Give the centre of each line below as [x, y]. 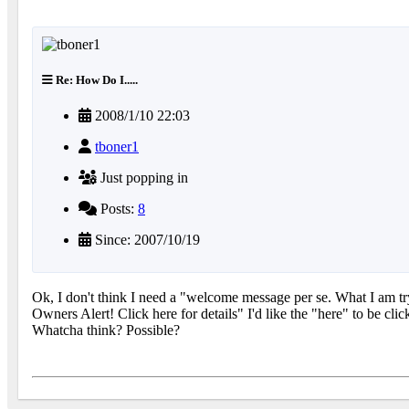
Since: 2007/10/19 [146, 240]
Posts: [117, 209]
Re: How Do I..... [95, 79]
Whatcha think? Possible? [106, 330]
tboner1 [117, 147]
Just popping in [142, 178]
